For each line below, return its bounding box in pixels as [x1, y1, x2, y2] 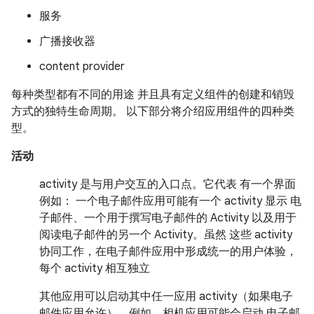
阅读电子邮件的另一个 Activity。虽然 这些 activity [39, 228, 292, 242]
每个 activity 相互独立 [39, 261, 150, 275]
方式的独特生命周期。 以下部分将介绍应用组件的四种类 [11, 104, 294, 118]
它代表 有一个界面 [203, 177, 296, 191]
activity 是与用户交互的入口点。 [39, 177, 203, 191]
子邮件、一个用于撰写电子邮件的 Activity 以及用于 [39, 211, 296, 225]
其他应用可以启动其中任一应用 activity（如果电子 [39, 289, 293, 303]
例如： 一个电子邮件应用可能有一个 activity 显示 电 [39, 194, 301, 208]
